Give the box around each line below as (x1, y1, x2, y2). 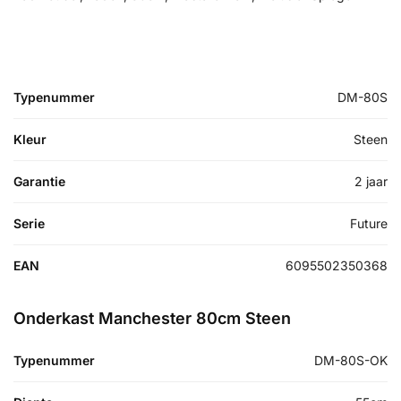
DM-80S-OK (314, 352, 388, 368)
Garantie (13, 173, 65, 189)
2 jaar (354, 173, 388, 189)
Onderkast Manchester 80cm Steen (13, 308, 291, 328)
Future (350, 215, 388, 231)
